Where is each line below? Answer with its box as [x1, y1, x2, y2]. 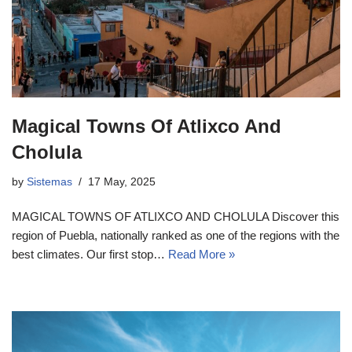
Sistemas [27, 176, 72, 189]
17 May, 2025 [88, 176, 156, 189]
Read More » [168, 247, 235, 262]
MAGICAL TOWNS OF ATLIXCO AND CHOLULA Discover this [12, 210, 339, 224]
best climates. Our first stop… [12, 247, 168, 262]
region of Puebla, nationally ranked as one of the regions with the [12, 229, 339, 243]
